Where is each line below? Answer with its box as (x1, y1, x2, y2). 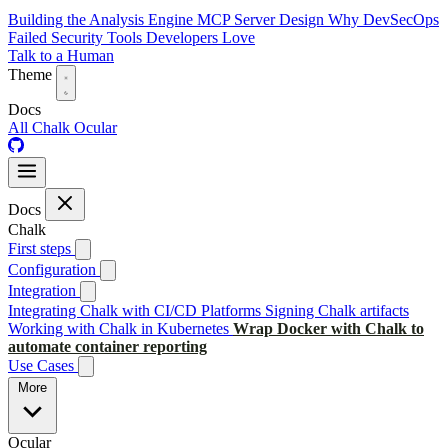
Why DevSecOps (328, 11, 439, 29)
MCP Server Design (197, 11, 328, 29)
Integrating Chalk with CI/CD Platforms (8, 302, 261, 320)
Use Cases (8, 357, 78, 375)
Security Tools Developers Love (51, 29, 255, 47)
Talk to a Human (8, 47, 114, 65)
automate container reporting (8, 338, 207, 356)
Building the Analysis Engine (8, 11, 197, 29)
